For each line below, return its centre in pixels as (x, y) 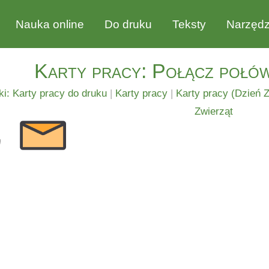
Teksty (189, 24)
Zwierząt (214, 111)
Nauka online (50, 24)
